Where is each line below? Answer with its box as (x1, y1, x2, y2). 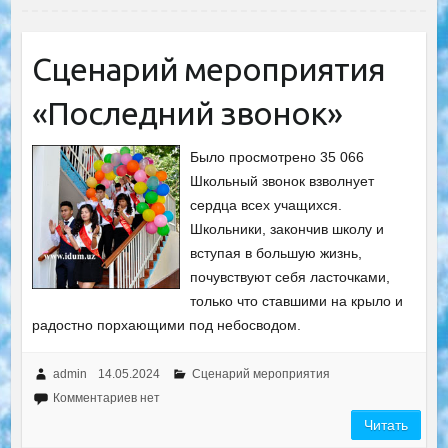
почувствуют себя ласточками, (190, 268, 391, 285)
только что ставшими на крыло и (190, 292, 404, 309)
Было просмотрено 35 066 (190, 148, 365, 165)
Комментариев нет (52, 390, 160, 405)
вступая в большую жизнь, (190, 244, 363, 261)
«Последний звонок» (31, 94, 342, 131)
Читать (364, 416, 409, 433)
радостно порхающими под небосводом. (31, 316, 301, 333)
